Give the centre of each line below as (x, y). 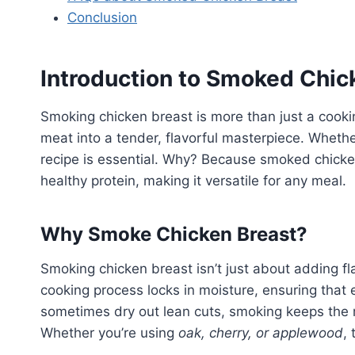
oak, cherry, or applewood (261, 333)
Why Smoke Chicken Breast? (174, 235)
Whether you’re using (109, 333)
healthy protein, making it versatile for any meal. (193, 181)
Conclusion (102, 18)
